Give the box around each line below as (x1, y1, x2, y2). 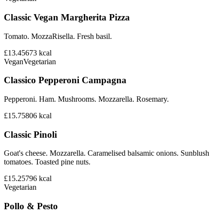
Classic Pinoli (4, 129, 57, 140)
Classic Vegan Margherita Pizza (4, 12, 130, 22)
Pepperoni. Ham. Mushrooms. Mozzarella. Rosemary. (4, 95, 169, 104)
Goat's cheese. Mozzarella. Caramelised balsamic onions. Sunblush (4, 149, 209, 158)
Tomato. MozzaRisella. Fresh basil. (4, 32, 112, 40)
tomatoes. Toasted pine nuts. (4, 158, 91, 166)
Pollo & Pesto (4, 201, 58, 212)
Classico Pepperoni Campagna (4, 75, 127, 86)
